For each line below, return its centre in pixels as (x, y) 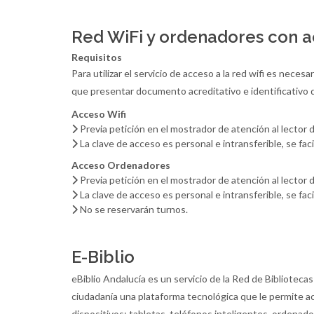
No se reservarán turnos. (133, 209)
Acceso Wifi (99, 114)
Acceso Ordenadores (121, 165)
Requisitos (97, 57)
